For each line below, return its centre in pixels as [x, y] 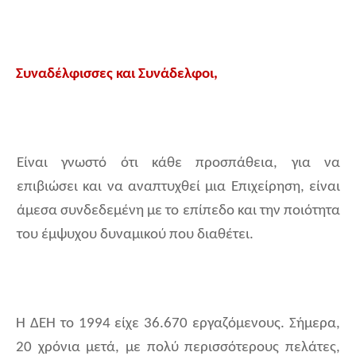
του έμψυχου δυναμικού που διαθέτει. [135, 235]
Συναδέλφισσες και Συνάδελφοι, [117, 75]
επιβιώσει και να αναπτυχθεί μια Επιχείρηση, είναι [178, 188]
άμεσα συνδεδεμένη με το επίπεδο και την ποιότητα [178, 211]
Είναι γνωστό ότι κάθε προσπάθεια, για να [178, 164]
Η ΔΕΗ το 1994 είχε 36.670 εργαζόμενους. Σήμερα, [178, 324]
